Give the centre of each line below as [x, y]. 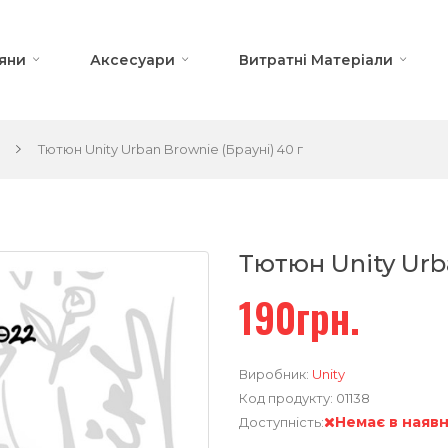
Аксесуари [132, 59]
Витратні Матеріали [316, 59]
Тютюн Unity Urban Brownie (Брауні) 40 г [169, 148]
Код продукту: [287, 397]
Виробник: [275, 373]
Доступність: [281, 421]
